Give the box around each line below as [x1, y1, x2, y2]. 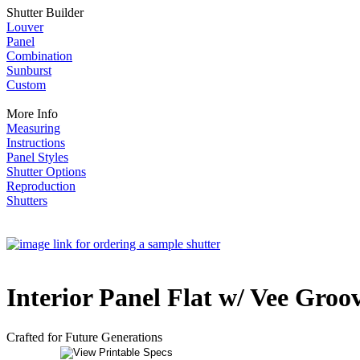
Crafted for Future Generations [6, 329, 162, 344]
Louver [6, 20, 43, 34]
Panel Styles [6, 150, 68, 164]
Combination [6, 49, 72, 63]
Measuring [6, 121, 60, 135]
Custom [6, 78, 46, 92]
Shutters [6, 194, 47, 207]
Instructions [6, 136, 65, 149]
